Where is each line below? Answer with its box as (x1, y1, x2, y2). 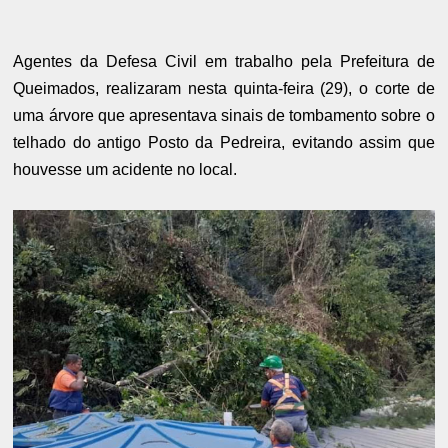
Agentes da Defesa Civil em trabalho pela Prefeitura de (13, 53, 435, 71)
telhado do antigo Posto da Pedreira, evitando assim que (13, 134, 435, 152)
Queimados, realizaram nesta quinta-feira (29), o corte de (13, 80, 435, 98)
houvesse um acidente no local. (13, 161, 238, 179)
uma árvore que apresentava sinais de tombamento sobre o (13, 107, 435, 125)
